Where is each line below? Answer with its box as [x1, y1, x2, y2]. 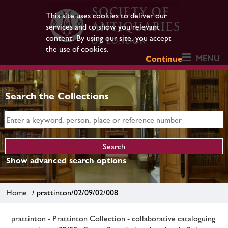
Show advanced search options [6, 156, 126, 165]
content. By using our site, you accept [45, 33, 172, 43]
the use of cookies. [45, 44, 109, 54]
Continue [146, 54, 183, 64]
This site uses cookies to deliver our [45, 11, 167, 20]
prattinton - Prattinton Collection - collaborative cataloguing [11, 213, 215, 223]
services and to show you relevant [45, 22, 160, 32]
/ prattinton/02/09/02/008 [28, 187, 118, 197]
